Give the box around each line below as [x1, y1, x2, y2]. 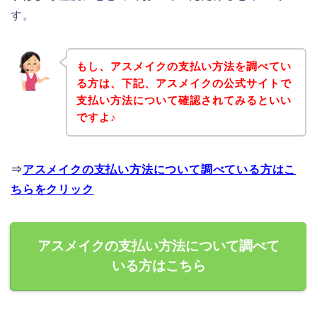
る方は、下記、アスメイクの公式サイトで [76, 77, 292, 90]
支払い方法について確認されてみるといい [76, 94, 292, 107]
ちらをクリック [11, 183, 94, 196]
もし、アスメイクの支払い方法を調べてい [76, 60, 292, 73]
